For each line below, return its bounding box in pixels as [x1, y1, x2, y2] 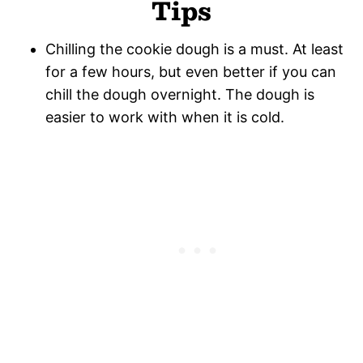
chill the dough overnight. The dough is [45, 85, 314, 103]
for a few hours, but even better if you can [45, 62, 336, 80]
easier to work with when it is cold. [45, 108, 288, 126]
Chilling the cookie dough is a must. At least [45, 40, 344, 58]
